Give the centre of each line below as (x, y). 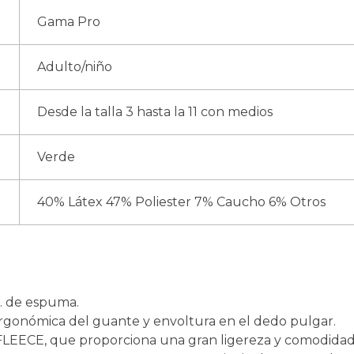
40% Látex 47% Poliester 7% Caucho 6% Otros (182, 201)
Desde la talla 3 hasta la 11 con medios (155, 111)
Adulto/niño (75, 66)
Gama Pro (69, 21)
